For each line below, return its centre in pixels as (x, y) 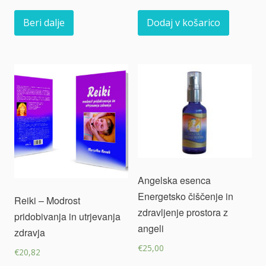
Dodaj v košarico (183, 22)
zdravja (30, 232)
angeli (151, 229)
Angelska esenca (174, 180)
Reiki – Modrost (47, 200)
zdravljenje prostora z (183, 213)
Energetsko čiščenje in (186, 197)
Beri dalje (44, 22)
